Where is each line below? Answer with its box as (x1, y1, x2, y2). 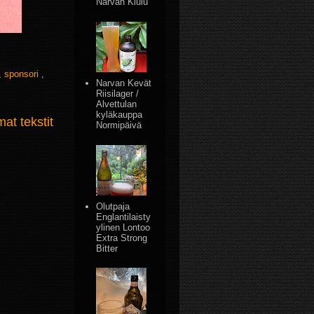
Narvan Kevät (96, 77, 152, 88)
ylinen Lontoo (96, 221, 151, 233)
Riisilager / (96, 88, 139, 99)
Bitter (96, 243, 118, 254)
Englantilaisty (96, 211, 151, 222)
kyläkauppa (96, 109, 143, 120)
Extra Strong (96, 232, 148, 243)
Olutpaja (96, 200, 130, 212)
